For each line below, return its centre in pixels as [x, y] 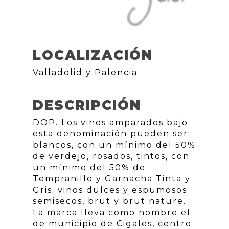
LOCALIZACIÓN [93, 55]
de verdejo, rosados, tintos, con [111, 156]
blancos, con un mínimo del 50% [114, 145]
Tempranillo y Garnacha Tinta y [112, 179]
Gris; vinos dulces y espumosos [110, 190]
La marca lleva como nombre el [112, 213]
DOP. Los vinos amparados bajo [110, 123]
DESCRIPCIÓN [87, 106]
